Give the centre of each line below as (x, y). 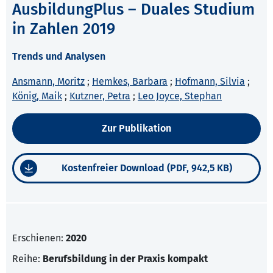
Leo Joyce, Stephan (180, 96)
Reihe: (27, 259)
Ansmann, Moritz (48, 82)
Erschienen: (39, 238)
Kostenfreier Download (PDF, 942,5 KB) (147, 168)
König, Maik (37, 96)
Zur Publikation (136, 129)
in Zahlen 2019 (64, 29)
